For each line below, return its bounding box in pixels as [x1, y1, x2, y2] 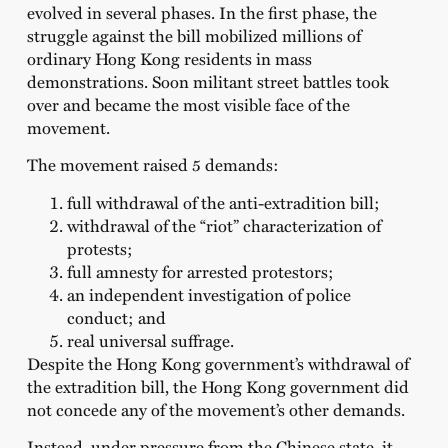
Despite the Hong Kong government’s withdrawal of [26, 350, 409, 375]
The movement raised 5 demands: [26, 152, 279, 177]
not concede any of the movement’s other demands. [26, 396, 405, 421]
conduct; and [66, 304, 166, 329]
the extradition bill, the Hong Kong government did [26, 373, 409, 398]
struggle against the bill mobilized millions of [26, 22, 361, 47]
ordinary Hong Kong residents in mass [26, 45, 312, 70]
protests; [66, 235, 133, 260]
